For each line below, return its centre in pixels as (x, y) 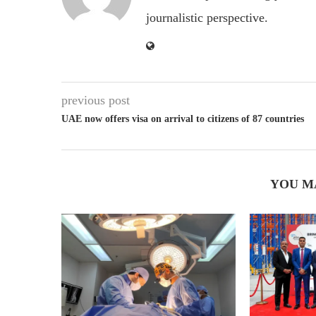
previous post (96, 101)
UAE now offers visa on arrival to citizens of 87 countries (183, 119)
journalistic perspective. (207, 18)
